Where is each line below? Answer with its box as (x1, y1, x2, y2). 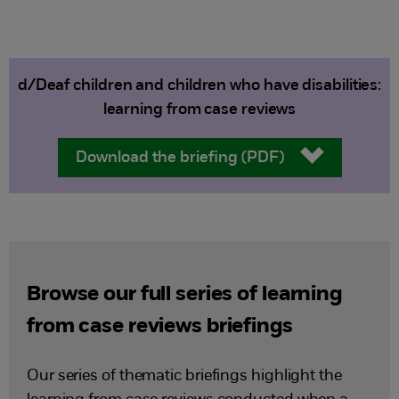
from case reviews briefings (27, 316, 293, 338)
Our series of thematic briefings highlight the (27, 368, 342, 385)
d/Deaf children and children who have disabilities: (17, 77, 382, 94)
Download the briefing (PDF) (75, 150, 284, 167)
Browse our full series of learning (27, 284, 342, 305)
